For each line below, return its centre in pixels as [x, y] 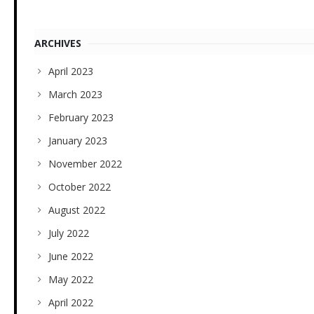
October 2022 [80, 187]
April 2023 [71, 71]
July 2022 [69, 233]
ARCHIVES [58, 43]
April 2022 [71, 303]
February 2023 [81, 118]
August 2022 [77, 210]
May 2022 [71, 280]
